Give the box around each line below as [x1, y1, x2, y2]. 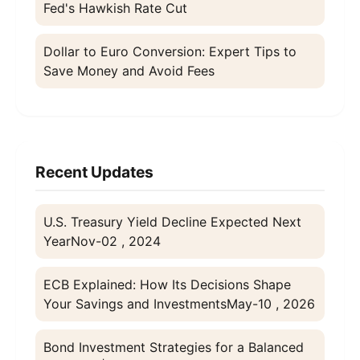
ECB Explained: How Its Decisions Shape [43, 276, 291, 293]
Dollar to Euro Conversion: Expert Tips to [43, 43, 297, 60]
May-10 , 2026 [227, 296, 315, 313]
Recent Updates [35, 162, 153, 182]
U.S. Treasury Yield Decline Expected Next [43, 214, 301, 231]
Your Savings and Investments [43, 296, 227, 313]
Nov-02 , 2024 [71, 233, 161, 250]
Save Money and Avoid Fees [43, 63, 215, 80]
